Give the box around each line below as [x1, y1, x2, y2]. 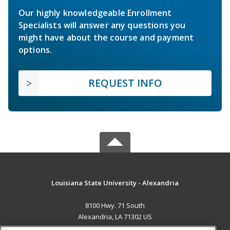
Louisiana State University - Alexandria [51, 178, 179, 187]
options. [18, 44, 52, 55]
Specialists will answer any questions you [18, 19, 186, 31]
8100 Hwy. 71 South [85, 200, 145, 210]
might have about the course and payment [18, 31, 194, 43]
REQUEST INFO [88, 75, 162, 90]
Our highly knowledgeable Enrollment [18, 7, 172, 18]
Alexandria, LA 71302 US [78, 212, 152, 221]
